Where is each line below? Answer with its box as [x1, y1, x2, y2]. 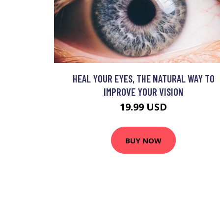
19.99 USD [120, 100, 167, 114]
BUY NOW [125, 135, 162, 145]
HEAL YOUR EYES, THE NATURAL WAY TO [72, 72, 215, 85]
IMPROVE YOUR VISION [103, 85, 184, 98]
